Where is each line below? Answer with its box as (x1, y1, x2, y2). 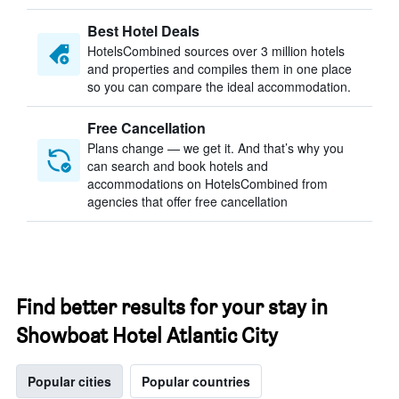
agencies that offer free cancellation (87, 192, 288, 210)
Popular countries (142, 372, 250, 390)
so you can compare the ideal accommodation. (87, 77, 351, 95)
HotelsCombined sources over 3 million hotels (87, 42, 345, 60)
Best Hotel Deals (87, 20, 199, 41)
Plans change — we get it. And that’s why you (87, 139, 344, 157)
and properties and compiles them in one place (87, 60, 352, 77)
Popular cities (28, 372, 111, 390)
